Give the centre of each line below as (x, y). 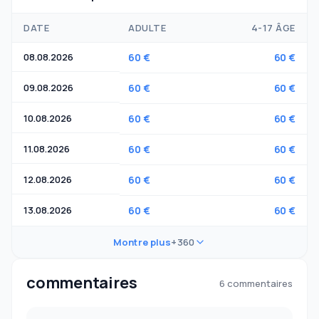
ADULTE (147, 28)
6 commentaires (256, 283)
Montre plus (142, 242)
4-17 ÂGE (273, 28)
